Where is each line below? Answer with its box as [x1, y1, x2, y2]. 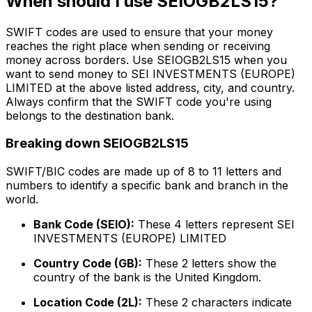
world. [6, 192, 38, 207]
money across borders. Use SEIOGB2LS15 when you [6, 52, 287, 67]
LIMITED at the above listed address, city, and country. [6, 80, 295, 95]
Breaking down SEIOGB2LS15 [6, 135, 189, 152]
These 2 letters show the [142, 256, 276, 271]
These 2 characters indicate [142, 295, 292, 310]
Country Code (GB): [33, 256, 142, 271]
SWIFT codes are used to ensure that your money [6, 24, 273, 39]
